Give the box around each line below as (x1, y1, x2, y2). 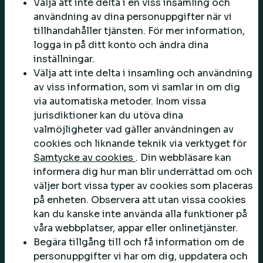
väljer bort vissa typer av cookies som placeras (33, 180, 253, 192)
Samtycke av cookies (33, 151, 136, 164)
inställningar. (33, 53, 95, 65)
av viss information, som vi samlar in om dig (33, 81, 240, 93)
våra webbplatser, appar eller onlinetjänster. (33, 222, 238, 234)
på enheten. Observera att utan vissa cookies (33, 194, 246, 206)
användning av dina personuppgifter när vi (33, 11, 232, 23)
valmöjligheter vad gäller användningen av (33, 123, 234, 136)
